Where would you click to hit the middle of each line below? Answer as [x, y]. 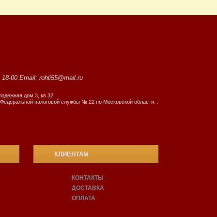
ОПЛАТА [84, 198]
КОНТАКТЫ [88, 178]
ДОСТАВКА [88, 188]
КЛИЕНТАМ [71, 154]
